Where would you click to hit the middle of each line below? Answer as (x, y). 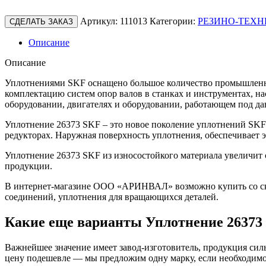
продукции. (28, 166)
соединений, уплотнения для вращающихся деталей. (112, 197)
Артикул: (100, 21)
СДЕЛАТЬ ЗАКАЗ (41, 21)
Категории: (172, 21)
